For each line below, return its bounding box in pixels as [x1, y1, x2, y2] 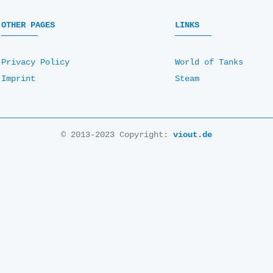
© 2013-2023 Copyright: [61, 130, 173, 140]
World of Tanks [174, 57, 243, 68]
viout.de [173, 130, 212, 140]
